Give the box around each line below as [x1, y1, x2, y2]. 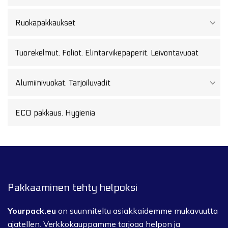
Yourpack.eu [8, 205, 56, 216]
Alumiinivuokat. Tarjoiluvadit [15, 78, 110, 88]
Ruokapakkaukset [15, 18, 75, 27]
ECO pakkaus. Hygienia [15, 108, 95, 118]
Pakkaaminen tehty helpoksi [8, 181, 137, 194]
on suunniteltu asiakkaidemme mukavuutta [56, 205, 218, 216]
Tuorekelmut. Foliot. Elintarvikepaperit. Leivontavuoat [15, 48, 198, 58]
